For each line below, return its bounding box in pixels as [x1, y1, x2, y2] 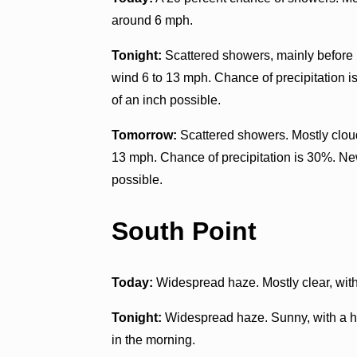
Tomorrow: [112, 127, 178, 142]
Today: [112, 276, 154, 290]
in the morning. [112, 333, 196, 347]
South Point [112, 217, 257, 246]
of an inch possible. [112, 92, 222, 107]
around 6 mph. [112, 13, 194, 27]
